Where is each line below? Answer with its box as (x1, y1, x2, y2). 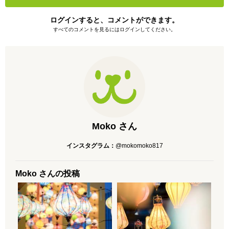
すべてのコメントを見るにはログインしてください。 (53, 27, 176, 32)
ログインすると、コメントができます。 (50, 16, 179, 24)
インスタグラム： (66, 142, 116, 149)
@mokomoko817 (115, 142, 163, 149)
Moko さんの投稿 (15, 169, 80, 178)
